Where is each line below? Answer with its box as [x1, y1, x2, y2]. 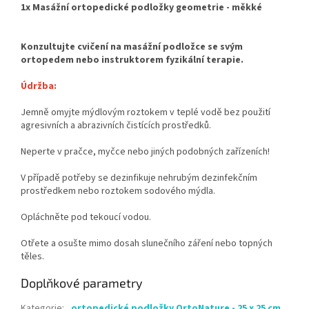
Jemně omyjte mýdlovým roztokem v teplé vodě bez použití [21, 106, 270, 120]
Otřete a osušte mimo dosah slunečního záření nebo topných [21, 237, 272, 251]
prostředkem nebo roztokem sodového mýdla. [21, 184, 215, 199]
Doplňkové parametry [21, 275, 143, 291]
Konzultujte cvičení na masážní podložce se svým [21, 40, 243, 54]
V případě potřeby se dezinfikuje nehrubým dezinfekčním [21, 171, 257, 186]
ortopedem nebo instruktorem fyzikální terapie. [21, 53, 243, 68]
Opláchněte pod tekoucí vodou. [21, 210, 151, 225]
